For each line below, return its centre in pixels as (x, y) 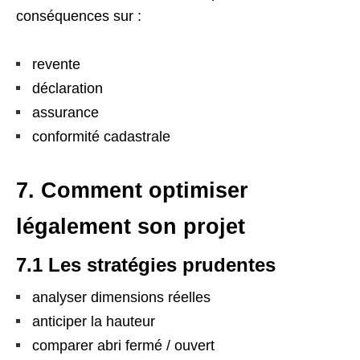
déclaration (67, 88)
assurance (65, 112)
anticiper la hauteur (94, 321)
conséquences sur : (79, 16)
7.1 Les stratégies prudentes (146, 264)
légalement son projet (131, 226)
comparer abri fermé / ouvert (123, 345)
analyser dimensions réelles (121, 297)
